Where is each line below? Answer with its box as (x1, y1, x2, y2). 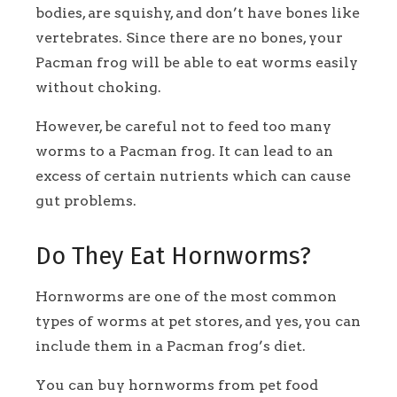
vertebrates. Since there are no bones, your (35, 28, 343, 46)
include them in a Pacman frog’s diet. (35, 338, 309, 355)
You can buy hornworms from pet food (35, 377, 318, 394)
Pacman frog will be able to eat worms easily (35, 53, 358, 71)
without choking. (35, 78, 165, 96)
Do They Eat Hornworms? (35, 241, 317, 270)
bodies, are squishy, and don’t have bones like (35, 4, 360, 21)
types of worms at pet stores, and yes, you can (35, 313, 361, 331)
